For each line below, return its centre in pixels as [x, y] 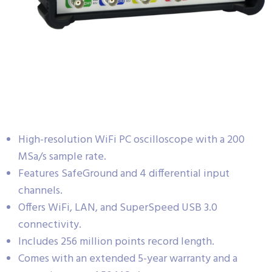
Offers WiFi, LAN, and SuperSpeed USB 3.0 [118, 208]
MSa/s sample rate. [62, 157]
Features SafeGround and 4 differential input [124, 174]
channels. [40, 191]
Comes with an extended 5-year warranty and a [128, 259]
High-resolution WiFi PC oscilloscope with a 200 [131, 140]
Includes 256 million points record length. [116, 242]
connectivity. [50, 225]
